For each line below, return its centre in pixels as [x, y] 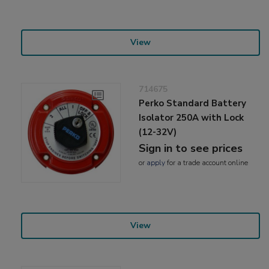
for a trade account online [207, 162]
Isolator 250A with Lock [192, 117]
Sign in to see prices [191, 148]
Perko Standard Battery [193, 103]
